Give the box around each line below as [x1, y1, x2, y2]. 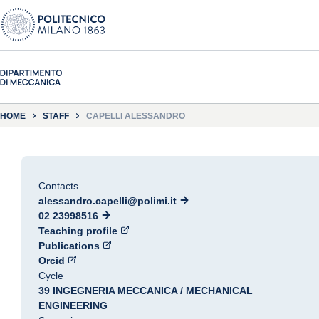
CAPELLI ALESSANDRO [86, 110, 185, 121]
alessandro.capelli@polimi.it [38, 195, 177, 206]
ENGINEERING [38, 300, 108, 311]
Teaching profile [38, 225, 117, 236]
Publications [38, 240, 100, 251]
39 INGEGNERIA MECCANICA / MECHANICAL [38, 285, 253, 296]
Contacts [38, 180, 78, 192]
